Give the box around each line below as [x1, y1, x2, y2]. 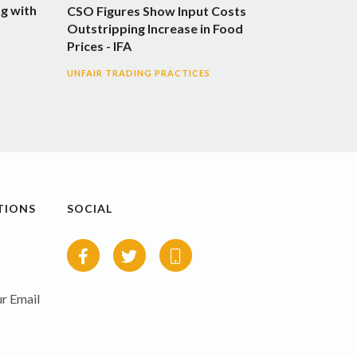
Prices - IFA [66, 37, 131, 53]
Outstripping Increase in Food [66, 20, 243, 36]
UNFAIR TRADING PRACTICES [66, 67, 210, 78]
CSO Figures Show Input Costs [66, 2, 246, 18]
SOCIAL [66, 201, 112, 215]
